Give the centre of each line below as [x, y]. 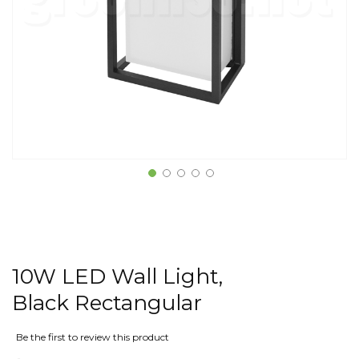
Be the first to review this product [93, 337]
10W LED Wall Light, [117, 276]
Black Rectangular [107, 303]
